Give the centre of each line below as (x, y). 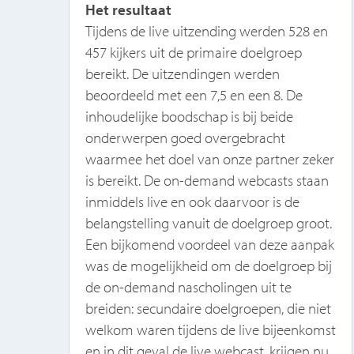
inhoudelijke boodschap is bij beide (189, 116)
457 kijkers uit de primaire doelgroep (193, 52)
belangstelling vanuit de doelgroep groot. (208, 222)
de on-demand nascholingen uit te (188, 286)
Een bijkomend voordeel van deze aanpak (209, 244)
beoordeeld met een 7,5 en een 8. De (194, 94)
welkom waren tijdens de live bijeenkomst (210, 329)
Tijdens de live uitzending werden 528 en (206, 30)
